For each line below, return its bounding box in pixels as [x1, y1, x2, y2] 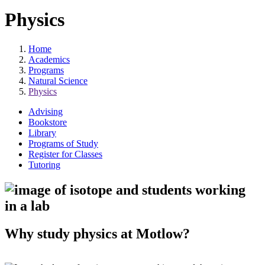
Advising [28, 106, 63, 117]
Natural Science [28, 75, 88, 86]
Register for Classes [28, 148, 102, 159]
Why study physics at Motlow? [5, 225, 190, 241]
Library [28, 127, 56, 138]
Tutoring [28, 159, 60, 170]
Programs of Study [28, 138, 98, 148]
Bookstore [28, 117, 67, 127]
